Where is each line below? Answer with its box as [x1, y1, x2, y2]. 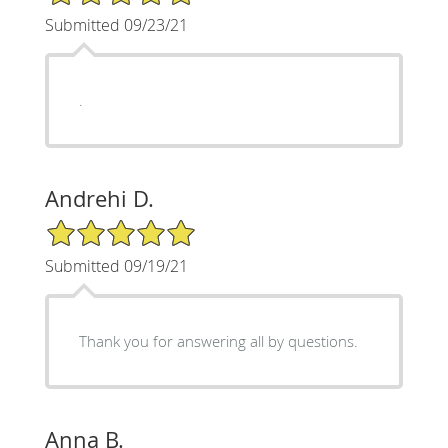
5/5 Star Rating [44, 216, 144, 236]
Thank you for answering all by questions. [78, 330, 358, 351]
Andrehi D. [44, 183, 154, 213]
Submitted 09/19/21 [44, 254, 188, 277]
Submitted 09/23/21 [44, 13, 188, 36]
